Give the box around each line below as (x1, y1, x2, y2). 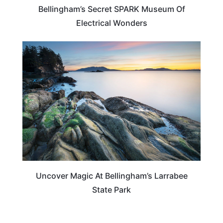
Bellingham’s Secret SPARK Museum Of (38, 4, 185, 14)
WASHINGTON (148, 46, 193, 55)
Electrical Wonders (76, 18, 147, 28)
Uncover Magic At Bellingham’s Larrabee (35, 171, 188, 181)
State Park (92, 185, 131, 195)
